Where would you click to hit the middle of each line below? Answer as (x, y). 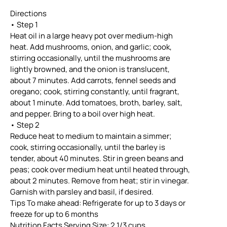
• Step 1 (24, 24)
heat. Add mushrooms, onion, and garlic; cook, (91, 47)
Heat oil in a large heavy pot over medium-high (91, 35)
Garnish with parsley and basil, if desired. (82, 192)
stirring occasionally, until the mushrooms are (90, 58)
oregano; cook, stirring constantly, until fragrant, (95, 91)
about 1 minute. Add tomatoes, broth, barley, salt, (96, 102)
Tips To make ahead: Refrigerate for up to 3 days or (98, 203)
